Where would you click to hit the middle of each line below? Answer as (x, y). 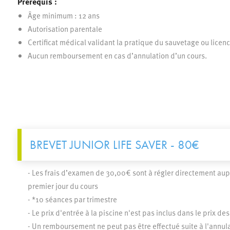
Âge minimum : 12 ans (63, 15)
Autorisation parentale (65, 28)
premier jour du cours (63, 186)
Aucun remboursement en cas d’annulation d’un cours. (117, 55)
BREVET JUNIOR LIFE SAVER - (103, 145)
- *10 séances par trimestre (72, 199)
